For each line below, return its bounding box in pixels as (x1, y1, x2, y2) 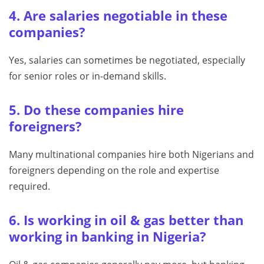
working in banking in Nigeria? (9, 228, 206, 246)
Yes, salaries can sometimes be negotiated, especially (9, 54, 245, 67)
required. (9, 180, 50, 193)
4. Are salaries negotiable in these (9, 7, 227, 25)
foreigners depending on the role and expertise (9, 164, 219, 177)
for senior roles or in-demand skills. (9, 70, 166, 83)
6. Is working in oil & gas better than (9, 212, 243, 229)
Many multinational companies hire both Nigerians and (9, 148, 254, 161)
